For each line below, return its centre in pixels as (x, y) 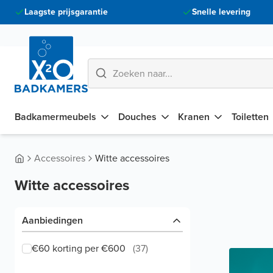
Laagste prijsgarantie (66, 12)
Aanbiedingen (52, 220)
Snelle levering (222, 12)
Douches (137, 117)
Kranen (194, 117)
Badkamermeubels (55, 117)
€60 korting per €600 (79, 248)
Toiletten (250, 117)
